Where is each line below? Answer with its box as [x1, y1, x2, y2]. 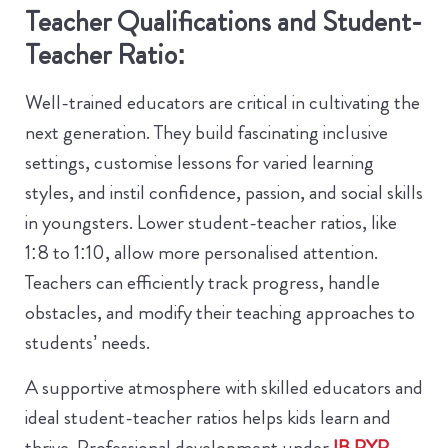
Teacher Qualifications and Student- [25, 2, 422, 43]
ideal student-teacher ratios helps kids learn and [25, 402, 391, 432]
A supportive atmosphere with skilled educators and [25, 372, 423, 402]
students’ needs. [25, 328, 150, 358]
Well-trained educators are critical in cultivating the [25, 88, 420, 118]
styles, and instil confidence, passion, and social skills [25, 178, 423, 208]
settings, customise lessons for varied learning [25, 148, 374, 178]
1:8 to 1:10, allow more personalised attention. [25, 238, 378, 268]
